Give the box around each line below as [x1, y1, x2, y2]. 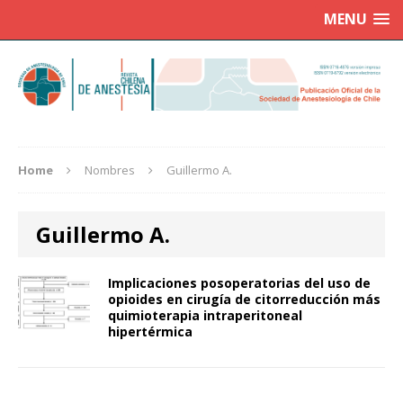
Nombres [85, 162, 135, 179]
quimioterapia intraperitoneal [108, 307, 302, 325]
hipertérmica [108, 323, 193, 341]
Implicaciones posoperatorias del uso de [108, 274, 371, 292]
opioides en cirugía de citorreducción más [108, 291, 381, 309]
